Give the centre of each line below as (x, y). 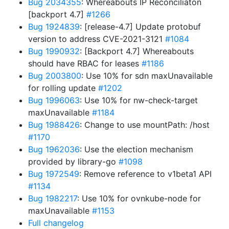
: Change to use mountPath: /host (145, 125)
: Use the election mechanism (136, 149)
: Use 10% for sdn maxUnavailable (147, 76)
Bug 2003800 (55, 76)
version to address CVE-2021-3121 (97, 39)
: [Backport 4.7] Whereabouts (137, 51)
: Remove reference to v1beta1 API (145, 174)
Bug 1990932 (54, 51)
